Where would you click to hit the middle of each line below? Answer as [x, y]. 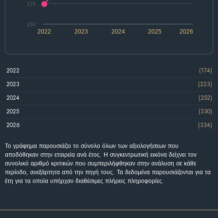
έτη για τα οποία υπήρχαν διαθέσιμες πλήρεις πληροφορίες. [84, 181]
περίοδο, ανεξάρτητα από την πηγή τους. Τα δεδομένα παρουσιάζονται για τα [108, 172]
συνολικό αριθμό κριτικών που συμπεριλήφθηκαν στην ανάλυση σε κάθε [100, 163]
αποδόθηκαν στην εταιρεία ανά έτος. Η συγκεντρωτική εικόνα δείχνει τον [101, 154]
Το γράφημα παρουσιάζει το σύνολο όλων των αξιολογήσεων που [92, 146]
